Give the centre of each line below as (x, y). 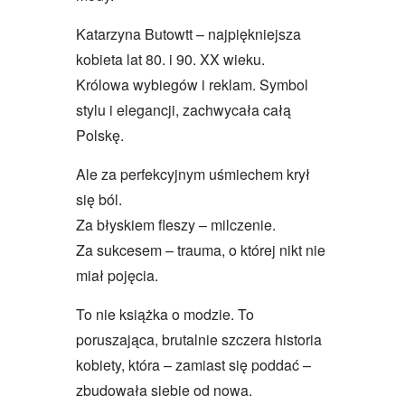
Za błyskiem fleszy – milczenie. (176, 224)
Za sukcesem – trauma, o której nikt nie (201, 250)
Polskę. (100, 135)
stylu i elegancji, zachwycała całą (184, 109)
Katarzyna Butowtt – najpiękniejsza (188, 33)
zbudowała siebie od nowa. (164, 390)
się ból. (99, 199)
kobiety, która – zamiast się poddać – (193, 364)
